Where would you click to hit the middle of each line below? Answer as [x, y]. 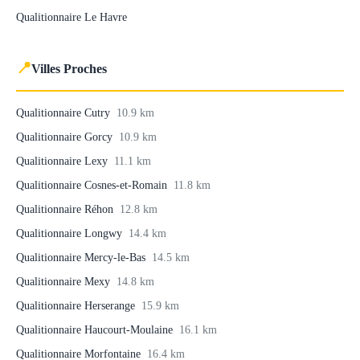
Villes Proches [69, 68]
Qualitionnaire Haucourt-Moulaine [96, 329]
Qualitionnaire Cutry [65, 112]
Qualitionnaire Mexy [65, 281]
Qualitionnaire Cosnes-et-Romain [93, 185]
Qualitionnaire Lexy [63, 161]
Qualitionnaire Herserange [77, 305]
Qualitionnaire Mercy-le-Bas [82, 257]
